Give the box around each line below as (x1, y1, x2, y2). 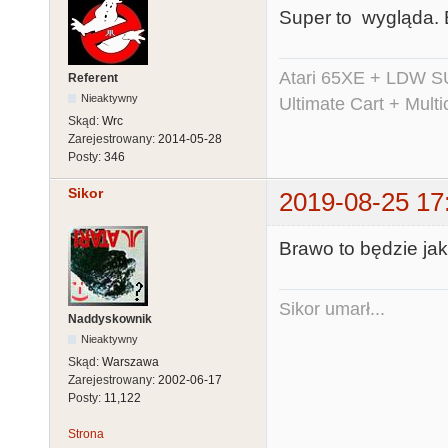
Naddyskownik (68, 311, 152, 326)
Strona (68, 426, 104, 441)
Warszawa (102, 354, 159, 369)
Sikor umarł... (279, 298, 385, 319)
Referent (68, 71, 118, 86)
